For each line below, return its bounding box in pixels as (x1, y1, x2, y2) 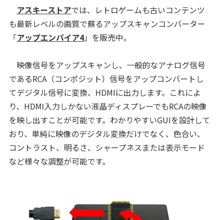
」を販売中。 (83, 31, 131, 44)
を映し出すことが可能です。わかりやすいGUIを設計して (8, 114, 210, 126)
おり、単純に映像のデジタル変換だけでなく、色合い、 (8, 128, 205, 140)
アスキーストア (16, 4, 71, 16)
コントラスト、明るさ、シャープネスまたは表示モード (8, 141, 205, 154)
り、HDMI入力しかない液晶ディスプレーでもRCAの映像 (8, 100, 207, 112)
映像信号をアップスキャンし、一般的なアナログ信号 (8, 59, 205, 71)
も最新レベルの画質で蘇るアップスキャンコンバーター (8, 18, 205, 30)
